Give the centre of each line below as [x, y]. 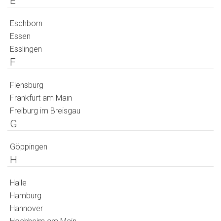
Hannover [26, 209]
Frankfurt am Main [41, 98]
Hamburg [26, 196]
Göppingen [29, 147]
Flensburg [27, 85]
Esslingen [26, 49]
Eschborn [26, 24]
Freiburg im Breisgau [45, 111]
